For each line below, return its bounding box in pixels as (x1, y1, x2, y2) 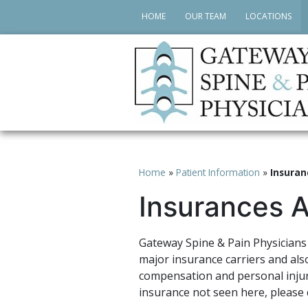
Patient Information (176, 166, 260, 179)
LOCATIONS (245, 10, 291, 22)
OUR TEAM (185, 10, 226, 22)
